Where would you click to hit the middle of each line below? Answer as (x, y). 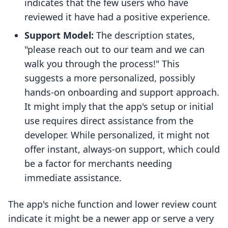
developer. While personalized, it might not (117, 135)
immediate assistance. (73, 178)
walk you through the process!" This (102, 64)
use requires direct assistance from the (109, 121)
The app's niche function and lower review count (112, 204)
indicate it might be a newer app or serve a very (111, 219)
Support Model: (59, 35)
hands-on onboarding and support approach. (122, 92)
